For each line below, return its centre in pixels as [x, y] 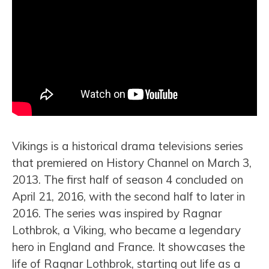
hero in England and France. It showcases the [128, 246]
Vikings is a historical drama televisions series [128, 146]
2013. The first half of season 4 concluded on [128, 179]
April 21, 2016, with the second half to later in [128, 196]
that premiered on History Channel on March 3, [132, 162]
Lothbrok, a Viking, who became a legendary [126, 230]
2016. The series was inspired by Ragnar [117, 213]
